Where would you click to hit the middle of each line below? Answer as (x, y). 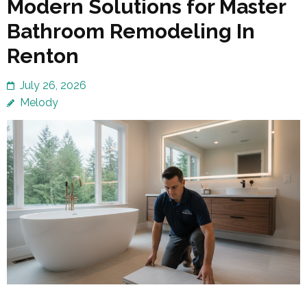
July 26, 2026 (53, 86)
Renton (43, 56)
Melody (39, 103)
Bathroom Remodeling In (131, 32)
